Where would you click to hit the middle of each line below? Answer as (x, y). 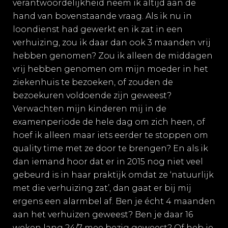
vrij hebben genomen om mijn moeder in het (110, 69)
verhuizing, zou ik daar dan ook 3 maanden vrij (112, 42)
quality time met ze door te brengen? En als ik (110, 148)
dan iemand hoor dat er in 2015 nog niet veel (108, 162)
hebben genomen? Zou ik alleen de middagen (113, 56)
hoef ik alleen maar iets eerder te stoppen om (110, 135)
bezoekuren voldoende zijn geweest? (92, 95)
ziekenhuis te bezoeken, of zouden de (93, 82)
